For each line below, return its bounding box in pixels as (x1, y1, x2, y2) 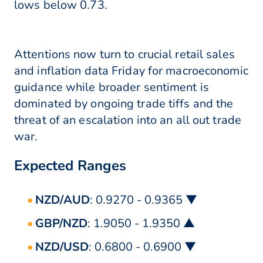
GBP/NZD (35, 215, 87, 232)
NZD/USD (35, 239, 89, 255)
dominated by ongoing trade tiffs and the (14, 96, 234, 112)
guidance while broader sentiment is (14, 79, 209, 96)
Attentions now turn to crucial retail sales (14, 46, 235, 63)
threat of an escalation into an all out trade (14, 112, 242, 129)
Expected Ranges (14, 156, 126, 176)
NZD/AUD (35, 192, 90, 208)
